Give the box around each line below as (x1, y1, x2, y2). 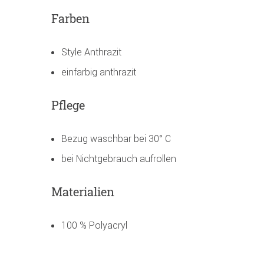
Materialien (51, 184, 114, 200)
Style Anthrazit (61, 46, 121, 58)
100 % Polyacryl (61, 219, 127, 232)
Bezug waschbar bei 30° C (61, 133, 171, 145)
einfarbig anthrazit (61, 66, 136, 78)
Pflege (51, 97, 85, 113)
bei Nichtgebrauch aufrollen (61, 153, 176, 165)
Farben (51, 11, 90, 27)
